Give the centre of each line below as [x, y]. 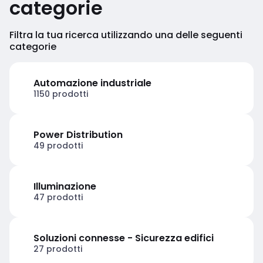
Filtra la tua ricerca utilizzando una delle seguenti [126, 35]
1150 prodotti [61, 94]
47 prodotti [58, 197]
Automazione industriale [92, 83]
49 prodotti [58, 145]
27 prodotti [58, 249]
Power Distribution [78, 134]
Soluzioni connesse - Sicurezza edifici [124, 238]
